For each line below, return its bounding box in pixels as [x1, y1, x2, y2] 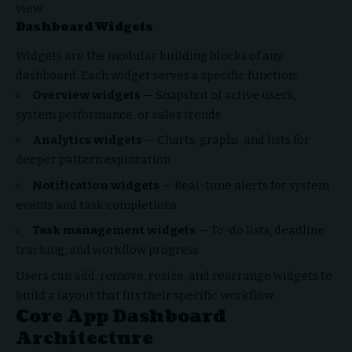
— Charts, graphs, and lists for [142, 133, 310, 148]
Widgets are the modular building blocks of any [16, 48, 283, 63]
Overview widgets [32, 87, 141, 102]
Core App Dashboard [16, 303, 226, 328]
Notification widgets [32, 178, 159, 192]
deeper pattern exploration [16, 152, 170, 167]
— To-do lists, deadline [196, 223, 324, 238]
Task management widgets [32, 223, 196, 238]
